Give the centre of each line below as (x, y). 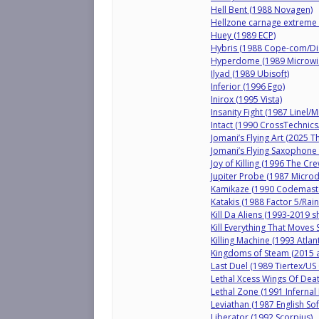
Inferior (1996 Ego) (248, 87)
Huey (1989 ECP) (243, 35)
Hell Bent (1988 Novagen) (262, 10)
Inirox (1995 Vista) (246, 99)
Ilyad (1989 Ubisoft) (250, 74)
